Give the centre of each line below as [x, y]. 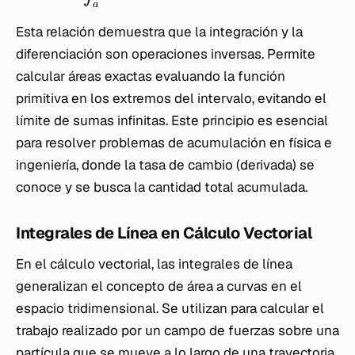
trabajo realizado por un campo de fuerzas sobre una [177, 331]
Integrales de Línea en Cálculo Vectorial [164, 233]
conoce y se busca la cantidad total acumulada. [162, 187]
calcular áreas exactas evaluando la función [151, 76]
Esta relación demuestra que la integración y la [159, 32]
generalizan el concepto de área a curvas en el [159, 286]
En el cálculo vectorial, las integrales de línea [154, 264]
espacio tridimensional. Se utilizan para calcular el [170, 309]
